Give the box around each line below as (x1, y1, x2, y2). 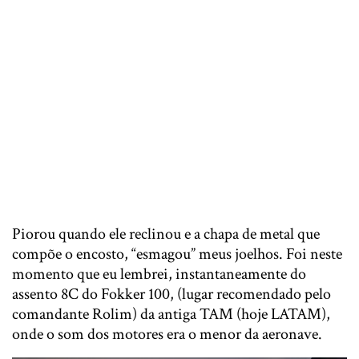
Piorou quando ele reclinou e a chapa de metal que (12, 224, 320, 244)
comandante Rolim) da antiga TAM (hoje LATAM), (12, 304, 330, 325)
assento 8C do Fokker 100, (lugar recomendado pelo (12, 284, 331, 305)
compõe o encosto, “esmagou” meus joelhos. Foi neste (12, 244, 342, 264)
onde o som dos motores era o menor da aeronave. (12, 324, 322, 345)
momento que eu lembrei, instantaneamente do (12, 264, 306, 284)
